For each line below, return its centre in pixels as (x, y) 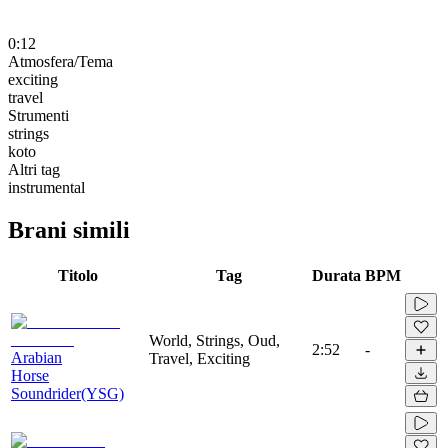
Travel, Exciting (199, 358)
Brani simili (69, 229)
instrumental (46, 187)
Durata (336, 275)
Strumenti (38, 115)
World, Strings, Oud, (214, 340)
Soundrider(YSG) (67, 393)
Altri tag (34, 169)
